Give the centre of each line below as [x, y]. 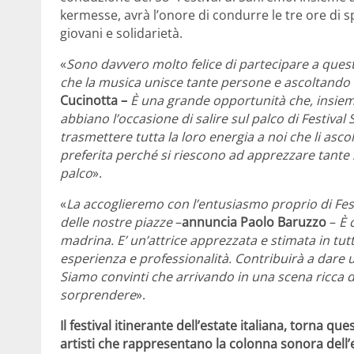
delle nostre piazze [116, 222]
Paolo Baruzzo [283, 222]
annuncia [209, 222]
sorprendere [98, 295]
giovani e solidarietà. [121, 34]
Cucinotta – [94, 101]
